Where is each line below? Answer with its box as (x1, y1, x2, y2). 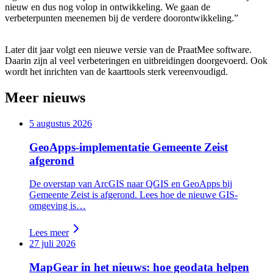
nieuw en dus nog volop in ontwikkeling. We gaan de (5, 2, 210, 12)
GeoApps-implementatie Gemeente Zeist (29, 140, 228, 154)
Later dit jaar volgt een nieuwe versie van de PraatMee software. (5, 44, 252, 55)
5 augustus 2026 (29, 118, 92, 129)
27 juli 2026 (29, 238, 76, 249)
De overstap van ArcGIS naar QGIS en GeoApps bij (29, 179, 232, 190)
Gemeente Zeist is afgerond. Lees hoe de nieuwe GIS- (29, 190, 238, 200)
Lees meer (29, 227, 69, 238)
